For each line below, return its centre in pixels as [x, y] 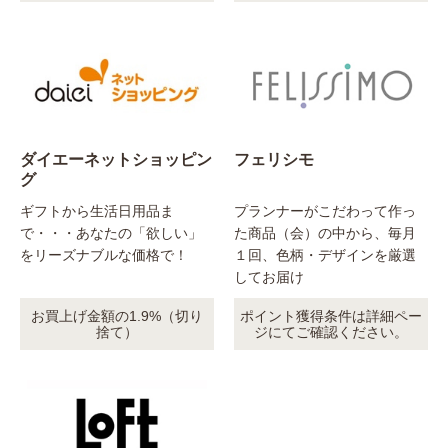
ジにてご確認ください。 [331, 332]
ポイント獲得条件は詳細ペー [331, 316]
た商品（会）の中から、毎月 [325, 233]
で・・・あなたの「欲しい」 [111, 233]
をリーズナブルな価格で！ [104, 255]
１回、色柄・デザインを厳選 [325, 255]
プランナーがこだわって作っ [325, 211]
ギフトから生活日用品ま [97, 211]
